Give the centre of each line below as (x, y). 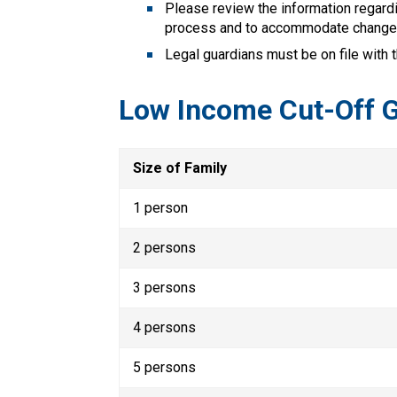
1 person (161, 207)
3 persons (165, 287)
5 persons (165, 367)
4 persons (165, 327)
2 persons (165, 247)
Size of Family (180, 167)
